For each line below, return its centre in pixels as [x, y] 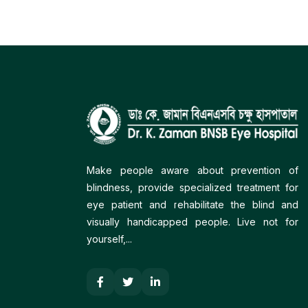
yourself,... [109, 239]
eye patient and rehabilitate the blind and [192, 205]
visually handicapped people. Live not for [192, 222]
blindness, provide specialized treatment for [192, 188]
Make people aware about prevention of [192, 170]
